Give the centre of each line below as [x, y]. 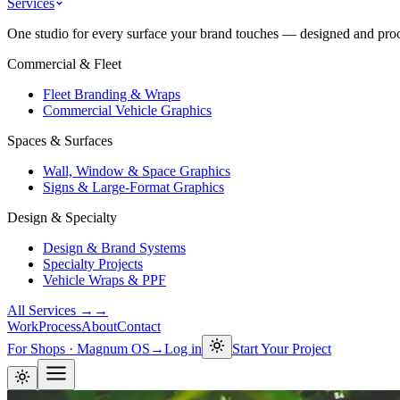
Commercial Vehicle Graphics [127, 110]
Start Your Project [282, 349]
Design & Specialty [62, 217]
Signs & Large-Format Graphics [133, 187]
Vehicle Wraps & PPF [104, 280]
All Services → [50, 310]
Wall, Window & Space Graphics [137, 171]
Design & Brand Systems [114, 248]
